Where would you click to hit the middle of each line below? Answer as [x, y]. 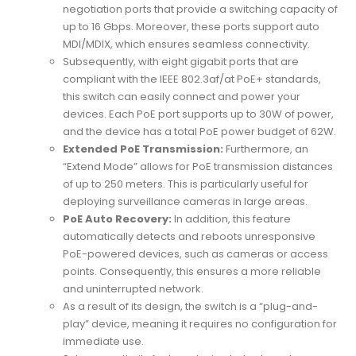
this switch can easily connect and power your [182, 96]
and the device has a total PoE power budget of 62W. [200, 131]
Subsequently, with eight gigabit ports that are [181, 61]
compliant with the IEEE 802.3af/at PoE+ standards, [192, 79]
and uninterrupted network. [133, 288]
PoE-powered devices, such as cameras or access [196, 253]
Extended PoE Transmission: [143, 149]
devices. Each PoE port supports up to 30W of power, [199, 114]
